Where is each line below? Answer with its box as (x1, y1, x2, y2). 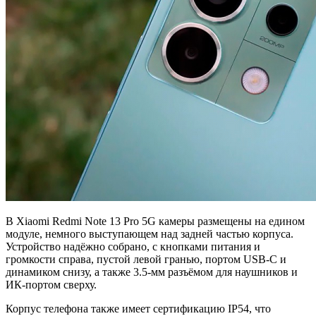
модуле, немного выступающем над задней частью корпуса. (6, 228, 293, 241)
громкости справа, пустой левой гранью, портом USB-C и (6, 253, 286, 266)
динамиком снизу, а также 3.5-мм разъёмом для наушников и (6, 266, 298, 279)
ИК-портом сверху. (6, 279, 97, 291)
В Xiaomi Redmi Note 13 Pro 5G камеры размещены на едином (6, 215, 305, 228)
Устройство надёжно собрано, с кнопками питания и (6, 241, 260, 253)
